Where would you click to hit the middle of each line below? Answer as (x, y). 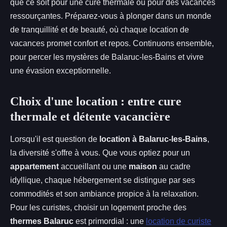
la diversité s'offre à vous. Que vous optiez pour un (100, 153)
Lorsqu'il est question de (55, 139)
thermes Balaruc (42, 221)
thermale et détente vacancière (90, 116)
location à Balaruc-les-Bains (153, 139)
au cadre (174, 166)
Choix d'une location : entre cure (96, 101)
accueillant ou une (94, 166)
